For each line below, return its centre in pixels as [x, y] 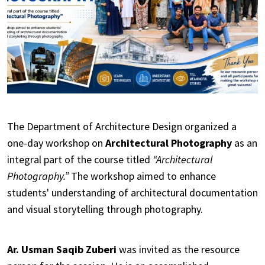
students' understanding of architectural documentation [132, 192]
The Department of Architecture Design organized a [122, 126]
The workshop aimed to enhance [142, 176]
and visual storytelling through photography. [105, 209]
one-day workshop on [56, 143]
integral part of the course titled [80, 159]
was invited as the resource [178, 249]
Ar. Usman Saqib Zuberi [62, 249]
